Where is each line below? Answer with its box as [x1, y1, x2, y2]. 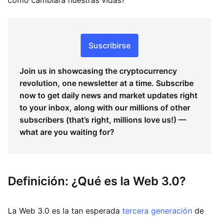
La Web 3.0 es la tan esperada [8, 206, 122, 216]
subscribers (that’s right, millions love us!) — [20, 115, 186, 125]
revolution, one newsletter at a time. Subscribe [20, 78, 194, 88]
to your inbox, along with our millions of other [20, 103, 190, 112]
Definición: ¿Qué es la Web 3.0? [8, 174, 186, 188]
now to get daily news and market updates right [20, 90, 197, 100]
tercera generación [122, 206, 192, 216]
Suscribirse [88, 41, 131, 50]
